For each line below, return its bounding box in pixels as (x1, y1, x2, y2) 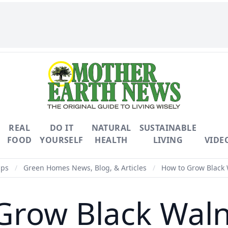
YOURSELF (40, 134, 83, 146)
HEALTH (95, 134, 128, 146)
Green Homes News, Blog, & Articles (23, 163, 147, 173)
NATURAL (91, 122, 131, 133)
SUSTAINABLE (139, 122, 196, 133)
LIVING (153, 134, 183, 146)
